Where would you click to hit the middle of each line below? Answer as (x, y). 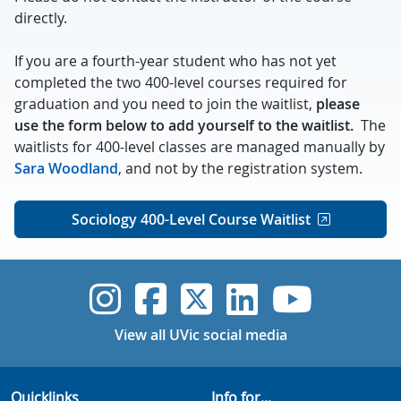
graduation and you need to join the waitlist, (165, 104)
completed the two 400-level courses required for (181, 82)
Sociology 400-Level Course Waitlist (191, 219)
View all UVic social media (200, 335)
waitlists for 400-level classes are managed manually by (200, 147)
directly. (41, 18)
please (338, 104)
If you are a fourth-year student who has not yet (175, 61)
